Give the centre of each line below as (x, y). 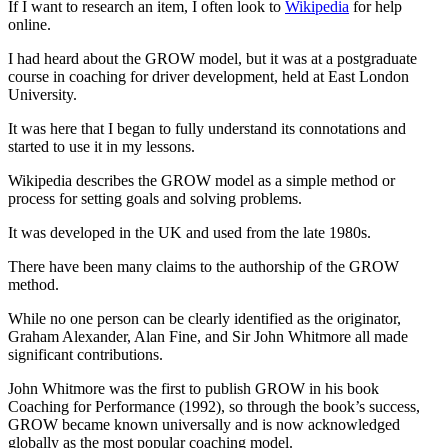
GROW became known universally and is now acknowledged (204, 424)
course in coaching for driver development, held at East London (208, 76)
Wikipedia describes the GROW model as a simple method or (201, 180)
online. (29, 24)
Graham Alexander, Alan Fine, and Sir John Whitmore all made (208, 336)
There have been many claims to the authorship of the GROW (203, 266)
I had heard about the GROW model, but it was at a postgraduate (212, 58)
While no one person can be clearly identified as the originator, (204, 318)
